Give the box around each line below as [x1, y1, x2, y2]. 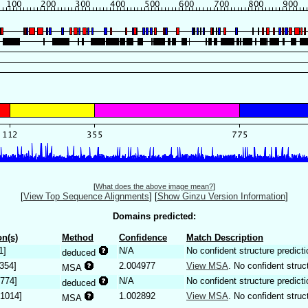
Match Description [186, 232, 263, 243]
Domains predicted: [112, 210, 196, 221]
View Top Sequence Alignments [23, 191, 149, 202]
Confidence [119, 232, 167, 243]
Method [62, 232, 93, 243]
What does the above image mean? [95, 182, 213, 191]
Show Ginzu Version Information [157, 191, 285, 202]
